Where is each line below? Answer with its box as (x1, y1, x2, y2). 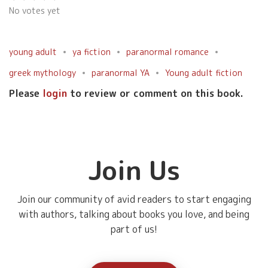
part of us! (111, 223, 157, 236)
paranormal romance (126, 46, 209, 58)
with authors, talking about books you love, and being (19, 208, 249, 221)
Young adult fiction (165, 67, 242, 79)
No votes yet (9, 5, 60, 17)
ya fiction (72, 46, 111, 58)
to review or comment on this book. (67, 87, 243, 100)
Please (9, 87, 42, 100)
